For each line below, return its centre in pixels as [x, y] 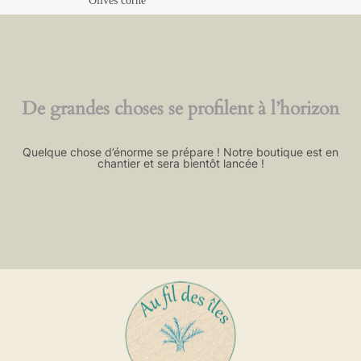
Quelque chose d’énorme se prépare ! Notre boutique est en [180, 152]
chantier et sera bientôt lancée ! [180, 163]
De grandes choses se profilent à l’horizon [180, 108]
